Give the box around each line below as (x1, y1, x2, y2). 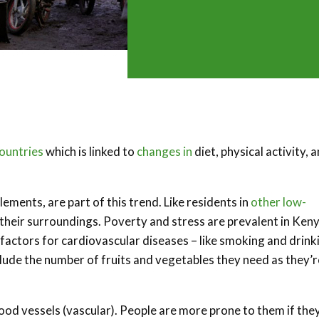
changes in (137, 143, 192, 159)
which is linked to (43, 143, 137, 159)
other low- (251, 194, 306, 209)
